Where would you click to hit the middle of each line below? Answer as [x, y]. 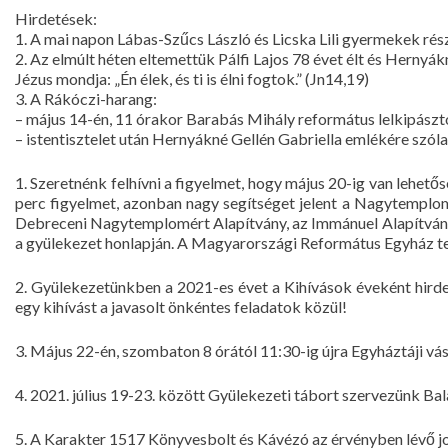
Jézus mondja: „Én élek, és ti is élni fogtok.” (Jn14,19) [192, 78]
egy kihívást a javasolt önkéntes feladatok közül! [181, 306]
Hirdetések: [56, 18]
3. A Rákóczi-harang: [86, 98]
